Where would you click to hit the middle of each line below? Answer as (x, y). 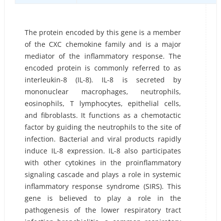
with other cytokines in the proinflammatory (103, 163)
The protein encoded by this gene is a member (103, 32)
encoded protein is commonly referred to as (103, 68)
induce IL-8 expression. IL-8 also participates (103, 151)
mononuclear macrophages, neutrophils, (103, 92)
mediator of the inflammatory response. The (103, 56)
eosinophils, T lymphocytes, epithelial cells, (103, 103)
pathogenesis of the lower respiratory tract (103, 210)
